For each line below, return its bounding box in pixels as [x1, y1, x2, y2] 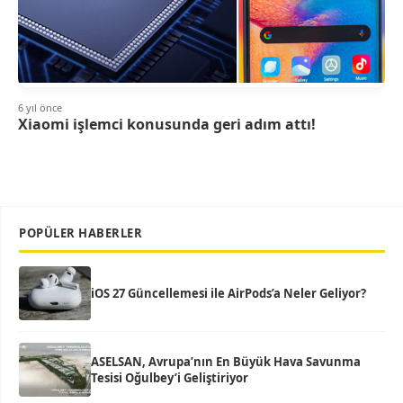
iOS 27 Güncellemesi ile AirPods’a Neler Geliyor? [91, 285, 366, 302]
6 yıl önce [18, 101, 62, 115]
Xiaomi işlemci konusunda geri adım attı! [18, 114, 316, 135]
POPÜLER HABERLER [19, 225, 142, 242]
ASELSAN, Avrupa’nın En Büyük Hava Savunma [91, 354, 361, 371]
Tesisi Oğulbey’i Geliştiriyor [91, 370, 248, 387]
